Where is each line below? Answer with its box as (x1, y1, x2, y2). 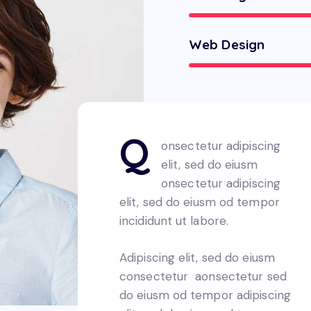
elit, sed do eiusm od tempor (119, 194, 280, 210)
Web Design (189, 35, 264, 53)
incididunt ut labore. (119, 212, 229, 228)
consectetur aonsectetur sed (119, 269, 287, 285)
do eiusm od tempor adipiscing (119, 287, 291, 303)
